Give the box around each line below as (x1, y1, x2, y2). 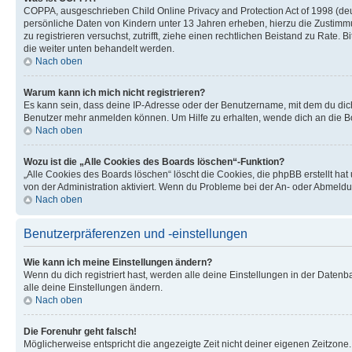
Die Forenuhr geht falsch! (24, 326, 137, 337)
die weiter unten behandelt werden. (24, 43, 174, 54)
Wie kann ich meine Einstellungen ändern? (24, 257, 212, 268)
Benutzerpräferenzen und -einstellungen (24, 227, 247, 240)
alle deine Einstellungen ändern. (24, 282, 163, 293)
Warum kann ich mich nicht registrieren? (24, 87, 205, 98)
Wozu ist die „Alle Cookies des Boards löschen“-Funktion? (24, 156, 284, 167)
